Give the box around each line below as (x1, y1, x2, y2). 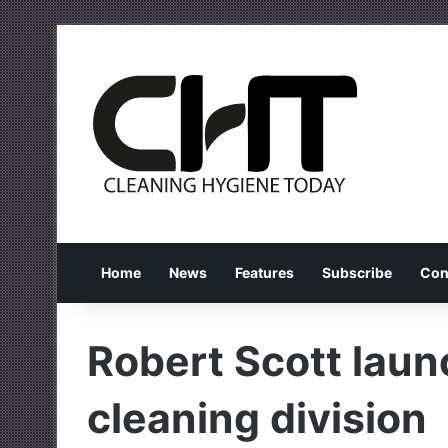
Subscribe (322, 264, 392, 282)
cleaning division (87, 393, 427, 444)
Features (235, 264, 294, 282)
